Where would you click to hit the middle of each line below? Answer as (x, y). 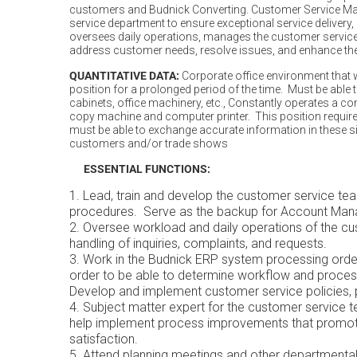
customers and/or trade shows (149, 143)
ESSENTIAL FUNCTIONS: (147, 169)
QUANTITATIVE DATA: (124, 76)
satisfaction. (104, 339)
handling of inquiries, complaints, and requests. (198, 243)
